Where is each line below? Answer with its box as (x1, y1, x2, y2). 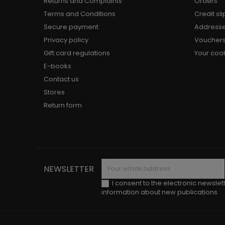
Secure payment (44, 22, 98, 32)
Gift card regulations (44, 48, 110, 58)
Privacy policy (44, 35, 88, 45)
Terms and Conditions (44, 9, 116, 19)
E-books (44, 61, 71, 71)
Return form (44, 100, 82, 110)
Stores (44, 87, 65, 97)
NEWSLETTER (44, 163, 94, 175)
